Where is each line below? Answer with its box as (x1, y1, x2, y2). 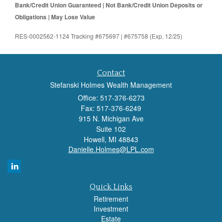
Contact (97, 68, 125, 78)
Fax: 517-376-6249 (81, 103, 141, 113)
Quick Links (90, 182, 132, 192)
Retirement (94, 194, 128, 204)
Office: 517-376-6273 (77, 93, 145, 103)
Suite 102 (96, 124, 126, 134)
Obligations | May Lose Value (15, 12, 95, 22)
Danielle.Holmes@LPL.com (68, 144, 154, 155)
